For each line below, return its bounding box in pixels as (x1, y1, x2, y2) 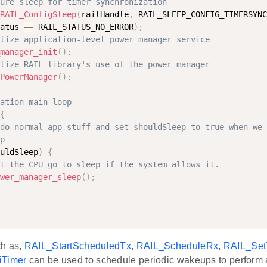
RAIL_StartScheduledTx (24, 241, 132, 252)
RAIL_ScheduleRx (136, 241, 219, 252)
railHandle (81, 10, 129, 20)
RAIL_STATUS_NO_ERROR (33, 22, 133, 32)
